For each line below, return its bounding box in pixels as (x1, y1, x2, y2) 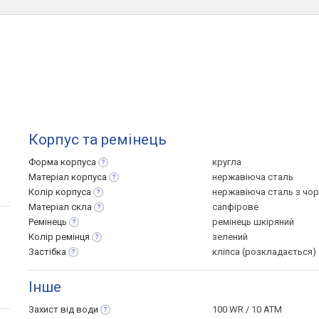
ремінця (56, 231, 90, 242)
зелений (212, 231, 248, 242)
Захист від (28, 304, 76, 315)
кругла (212, 157, 241, 167)
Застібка (28, 246, 66, 257)
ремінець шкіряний (212, 216, 294, 227)
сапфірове (212, 202, 258, 212)
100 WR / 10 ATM (212, 304, 282, 315)
